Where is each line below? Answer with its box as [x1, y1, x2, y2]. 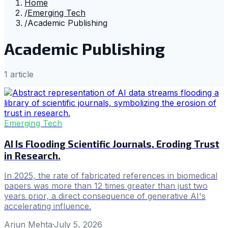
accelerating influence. [4, 201, 91, 212]
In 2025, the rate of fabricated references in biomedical [4, 170, 217, 181]
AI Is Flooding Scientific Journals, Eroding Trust [4, 137, 219, 150]
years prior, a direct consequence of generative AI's [4, 191, 206, 202]
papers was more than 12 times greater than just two [4, 181, 208, 191]
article [8, 69, 34, 79]
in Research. [4, 149, 61, 161]
